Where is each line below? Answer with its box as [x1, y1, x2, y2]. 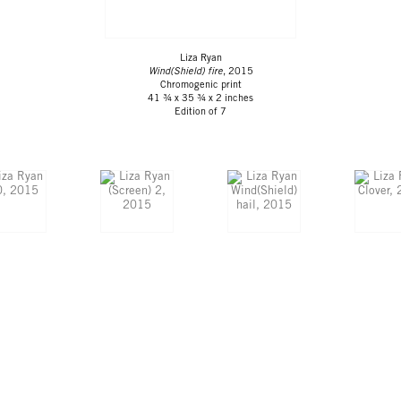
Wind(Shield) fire [148, 66, 223, 79]
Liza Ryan [179, 53, 222, 65]
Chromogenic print [159, 80, 242, 92]
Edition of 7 [175, 107, 226, 119]
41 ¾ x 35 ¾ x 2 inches [148, 93, 253, 106]
